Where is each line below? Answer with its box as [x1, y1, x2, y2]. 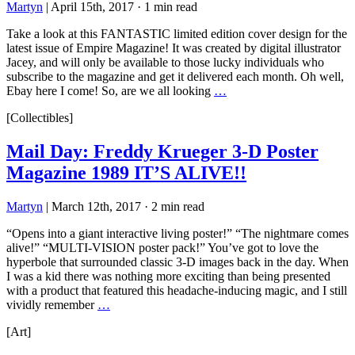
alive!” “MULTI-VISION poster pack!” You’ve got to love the [6, 240, 319, 254]
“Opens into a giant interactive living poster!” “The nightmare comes [6, 226, 349, 240]
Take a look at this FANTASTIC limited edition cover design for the [6, 26, 347, 40]
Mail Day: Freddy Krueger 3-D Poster [6, 140, 319, 162]
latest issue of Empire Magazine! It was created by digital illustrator [6, 40, 341, 55]
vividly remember [6, 297, 97, 311]
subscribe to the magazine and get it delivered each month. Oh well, [6, 69, 344, 83]
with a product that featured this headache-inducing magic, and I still [6, 283, 347, 297]
